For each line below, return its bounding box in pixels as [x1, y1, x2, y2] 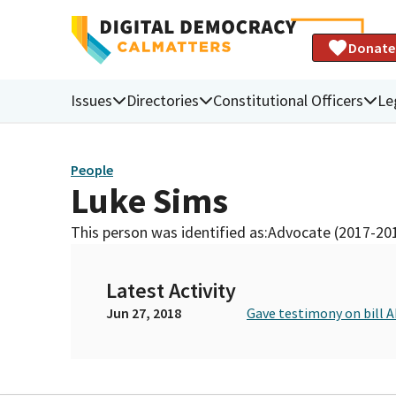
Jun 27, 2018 [106, 303, 181, 322]
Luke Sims [71, 178, 228, 223]
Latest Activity [106, 276, 236, 304]
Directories [126, 89, 199, 110]
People [71, 161, 113, 179]
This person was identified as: [71, 221, 268, 242]
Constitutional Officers [213, 89, 363, 110]
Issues [71, 89, 112, 110]
